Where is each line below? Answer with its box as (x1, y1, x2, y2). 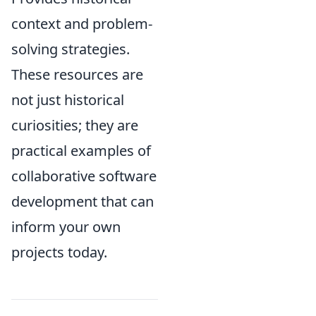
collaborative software (11, 166, 157, 186)
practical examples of (11, 141, 151, 160)
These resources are (11, 65, 143, 84)
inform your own (11, 217, 121, 236)
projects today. (11, 243, 107, 262)
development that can (11, 192, 154, 211)
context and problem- (11, 14, 152, 33)
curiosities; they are (11, 116, 138, 135)
